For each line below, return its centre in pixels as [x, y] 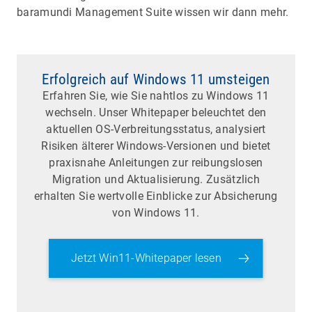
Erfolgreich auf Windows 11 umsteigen [156, 80]
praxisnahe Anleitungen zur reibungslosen [156, 163]
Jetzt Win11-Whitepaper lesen [146, 258]
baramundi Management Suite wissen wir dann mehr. [153, 13]
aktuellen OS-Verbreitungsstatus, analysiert [156, 130]
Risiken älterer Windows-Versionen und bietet [156, 146]
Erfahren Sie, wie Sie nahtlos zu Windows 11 [156, 96]
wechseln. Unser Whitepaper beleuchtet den [156, 113]
